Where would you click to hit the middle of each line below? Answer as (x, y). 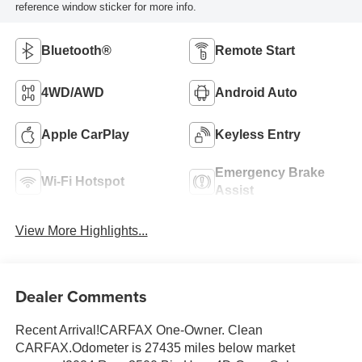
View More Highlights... (81, 230)
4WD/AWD (72, 92)
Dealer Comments (81, 297)
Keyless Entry (258, 134)
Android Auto (256, 92)
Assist (234, 190)
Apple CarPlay (85, 134)
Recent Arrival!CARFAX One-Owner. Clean (139, 330)
